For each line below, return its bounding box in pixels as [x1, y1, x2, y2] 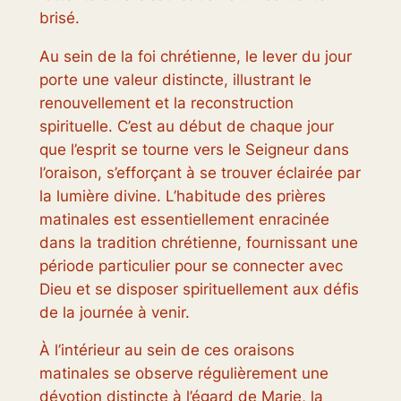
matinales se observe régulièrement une [38, 364, 328, 383]
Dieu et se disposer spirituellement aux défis [38, 279, 359, 298]
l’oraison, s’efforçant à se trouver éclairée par [38, 163, 361, 182]
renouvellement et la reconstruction [38, 93, 294, 112]
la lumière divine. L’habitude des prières [38, 186, 326, 205]
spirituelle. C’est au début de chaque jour [38, 116, 334, 135]
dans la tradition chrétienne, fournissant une [38, 233, 358, 252]
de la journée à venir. [38, 303, 190, 321]
